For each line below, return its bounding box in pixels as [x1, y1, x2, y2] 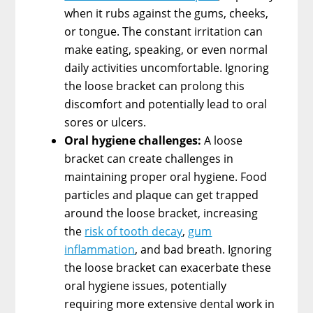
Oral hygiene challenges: [64, 132, 205, 148]
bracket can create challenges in [64, 150, 234, 166]
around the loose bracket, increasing [64, 205, 259, 221]
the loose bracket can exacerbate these [64, 259, 272, 275]
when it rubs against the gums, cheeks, [64, 5, 269, 21]
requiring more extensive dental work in [64, 296, 275, 312]
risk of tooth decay [85, 223, 183, 239]
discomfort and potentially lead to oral [64, 96, 268, 112]
